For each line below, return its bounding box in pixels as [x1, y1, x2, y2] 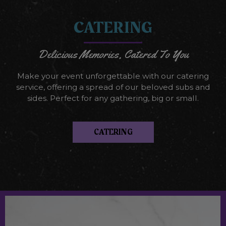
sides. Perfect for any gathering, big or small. [27, 93, 199, 103]
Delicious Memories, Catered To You [37, 47, 189, 62]
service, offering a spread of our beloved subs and [16, 82, 210, 92]
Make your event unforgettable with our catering [17, 71, 209, 81]
